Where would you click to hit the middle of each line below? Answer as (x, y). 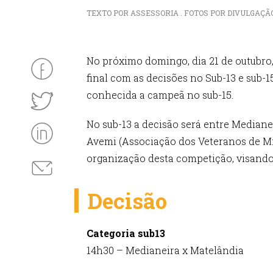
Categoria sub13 (126, 233)
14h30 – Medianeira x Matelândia (165, 250)
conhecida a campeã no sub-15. (160, 95)
